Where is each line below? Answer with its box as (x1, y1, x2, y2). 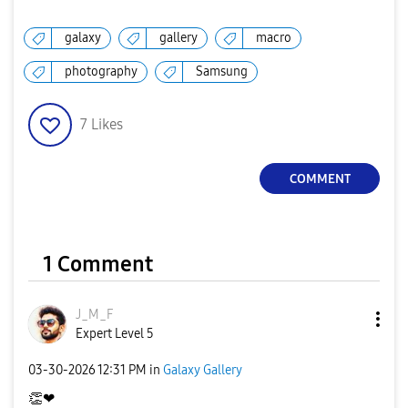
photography (65, 64, 138, 80)
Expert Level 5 (76, 326, 154, 342)
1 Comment (43, 251, 153, 278)
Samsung (196, 64, 248, 80)
